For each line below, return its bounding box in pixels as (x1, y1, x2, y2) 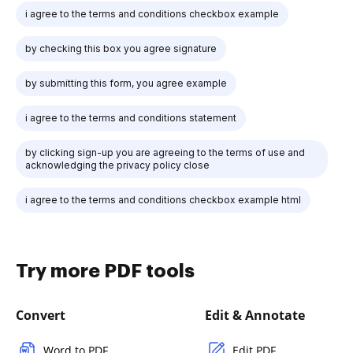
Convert (16, 306, 65, 324)
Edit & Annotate (205, 306, 305, 324)
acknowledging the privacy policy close (25, 158, 210, 171)
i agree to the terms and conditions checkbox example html (25, 193, 301, 206)
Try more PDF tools (16, 261, 195, 281)
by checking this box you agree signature (25, 42, 217, 54)
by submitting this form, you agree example (25, 76, 227, 89)
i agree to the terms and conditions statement (25, 111, 236, 124)
